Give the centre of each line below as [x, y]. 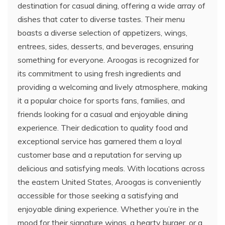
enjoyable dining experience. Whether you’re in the [108, 209]
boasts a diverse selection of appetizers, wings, [102, 33]
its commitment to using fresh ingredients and [99, 73]
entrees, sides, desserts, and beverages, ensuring [105, 46]
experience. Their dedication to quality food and [103, 128]
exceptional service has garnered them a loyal [100, 141]
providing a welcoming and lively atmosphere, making [113, 87]
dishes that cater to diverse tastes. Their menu [101, 19]
